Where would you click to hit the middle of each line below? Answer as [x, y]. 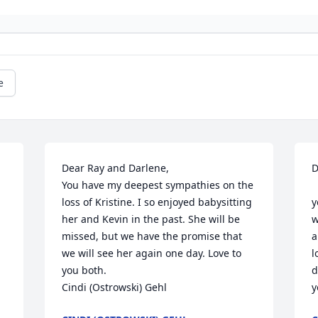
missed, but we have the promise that [152, 236]
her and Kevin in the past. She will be [151, 219]
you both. [86, 270]
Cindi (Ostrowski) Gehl [115, 287]
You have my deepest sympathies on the [158, 185]
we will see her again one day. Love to [152, 253]
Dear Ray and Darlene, [116, 168]
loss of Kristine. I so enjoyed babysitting [157, 202]
